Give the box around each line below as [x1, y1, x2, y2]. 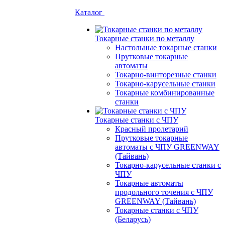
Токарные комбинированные [115, 88, 214, 97]
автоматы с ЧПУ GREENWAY [115, 143, 219, 151]
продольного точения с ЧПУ [115, 188, 213, 196]
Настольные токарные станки [115, 43, 217, 52]
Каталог [75, 8, 104, 17]
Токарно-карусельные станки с [115, 161, 221, 169]
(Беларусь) [115, 215, 151, 223]
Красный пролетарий [115, 125, 188, 133]
